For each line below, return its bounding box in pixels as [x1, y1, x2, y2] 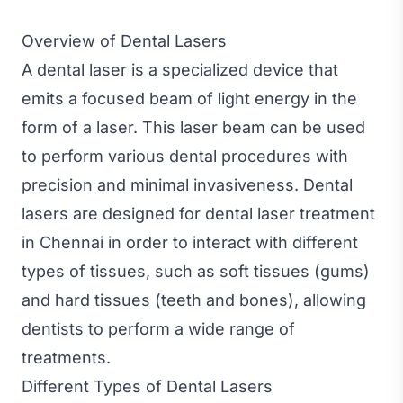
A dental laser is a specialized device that [22, 59, 338, 79]
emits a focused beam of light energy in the [22, 88, 357, 108]
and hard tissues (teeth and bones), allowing [22, 290, 366, 309]
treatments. [22, 347, 111, 367]
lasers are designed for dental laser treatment [22, 203, 375, 223]
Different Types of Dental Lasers [22, 376, 273, 396]
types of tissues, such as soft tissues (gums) [22, 261, 370, 281]
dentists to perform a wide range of [22, 318, 295, 338]
